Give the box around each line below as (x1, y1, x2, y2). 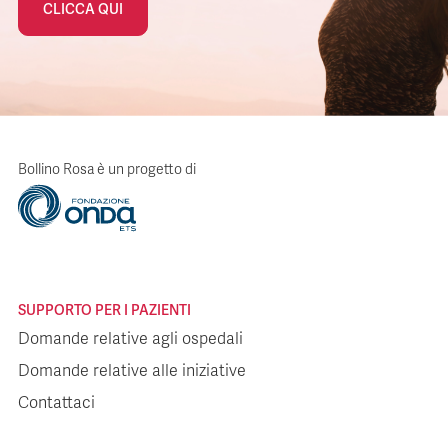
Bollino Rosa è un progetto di (18, 161, 196, 178)
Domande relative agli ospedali (18, 329, 243, 349)
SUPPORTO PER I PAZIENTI (18, 301, 191, 319)
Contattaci (18, 393, 95, 413)
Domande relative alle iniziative (18, 361, 246, 381)
